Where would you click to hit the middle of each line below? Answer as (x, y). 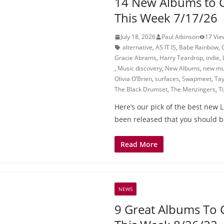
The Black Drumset (141, 89)
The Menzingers (193, 89)
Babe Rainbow (199, 47)
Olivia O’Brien (133, 79)
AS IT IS (166, 47)
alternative (137, 47)
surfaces (167, 79)
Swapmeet (197, 79)
